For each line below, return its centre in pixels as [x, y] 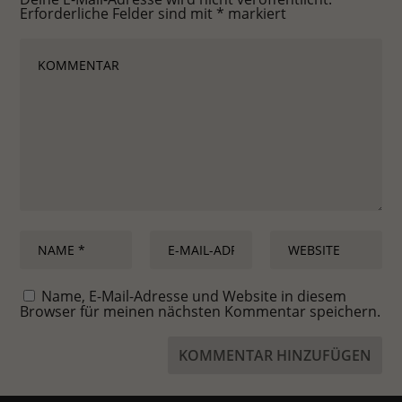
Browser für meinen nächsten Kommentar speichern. [201, 312]
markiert [256, 14]
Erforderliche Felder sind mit [118, 14]
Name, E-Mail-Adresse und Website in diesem [194, 297]
